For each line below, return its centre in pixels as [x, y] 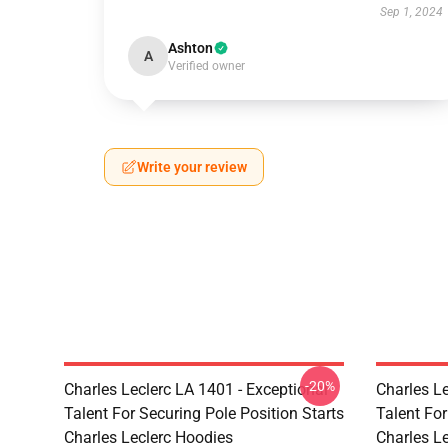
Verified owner [206, 66]
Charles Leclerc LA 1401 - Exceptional [196, 389]
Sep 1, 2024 [411, 12]
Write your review [192, 167]
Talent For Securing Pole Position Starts [204, 413]
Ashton [190, 48]
